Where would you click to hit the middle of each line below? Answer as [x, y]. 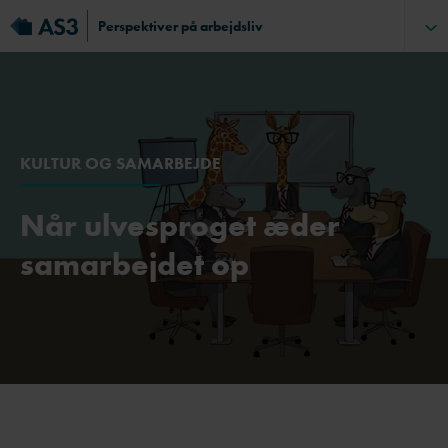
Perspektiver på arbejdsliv [180, 26]
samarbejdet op [134, 264]
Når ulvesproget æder [180, 225]
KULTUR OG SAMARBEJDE [120, 163]
